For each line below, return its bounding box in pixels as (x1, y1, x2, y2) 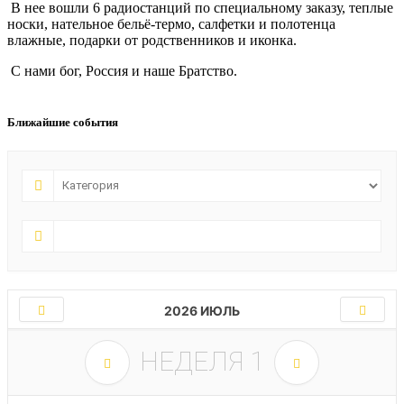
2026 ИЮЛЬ (164, 302, 240, 318)
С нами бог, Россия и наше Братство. (7, 63, 237, 79)
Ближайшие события (7, 115, 118, 130)
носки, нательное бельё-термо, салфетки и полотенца (7, 16, 335, 32)
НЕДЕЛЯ (140, 344, 250, 377)
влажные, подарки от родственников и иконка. (7, 32, 297, 49)
